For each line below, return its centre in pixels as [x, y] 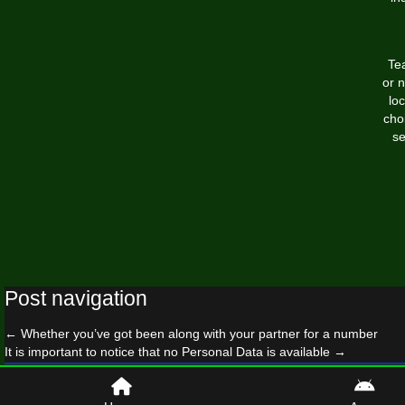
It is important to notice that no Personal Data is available [169, 352]
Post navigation [76, 298]
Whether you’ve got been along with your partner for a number [198, 334]
